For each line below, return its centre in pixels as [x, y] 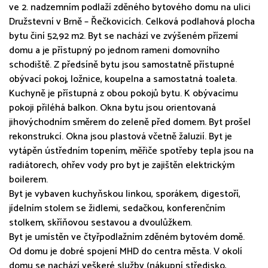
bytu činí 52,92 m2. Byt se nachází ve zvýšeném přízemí [124, 36]
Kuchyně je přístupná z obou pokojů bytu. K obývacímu [124, 93]
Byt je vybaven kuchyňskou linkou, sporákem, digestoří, [125, 194]
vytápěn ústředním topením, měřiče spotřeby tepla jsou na [131, 151]
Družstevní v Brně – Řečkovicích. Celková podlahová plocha [132, 22]
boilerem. [28, 179]
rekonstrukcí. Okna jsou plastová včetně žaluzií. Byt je [121, 136]
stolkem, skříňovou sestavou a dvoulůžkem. [100, 223]
